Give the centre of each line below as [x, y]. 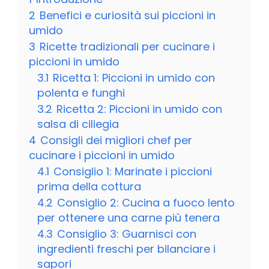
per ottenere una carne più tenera [128, 217]
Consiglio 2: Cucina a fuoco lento [146, 202]
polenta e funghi [81, 92]
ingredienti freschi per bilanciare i [126, 249]
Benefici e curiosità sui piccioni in [128, 15]
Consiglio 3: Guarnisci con [127, 234]
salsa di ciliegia [78, 124]
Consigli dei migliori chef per [116, 140]
